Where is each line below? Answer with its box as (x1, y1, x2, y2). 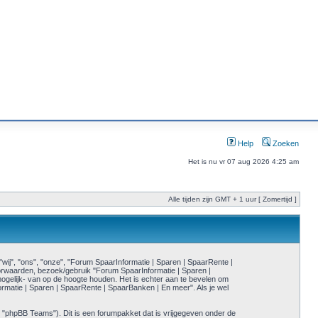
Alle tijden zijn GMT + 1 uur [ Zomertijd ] (168, 195, 297, 203)
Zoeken (270, 139, 299, 148)
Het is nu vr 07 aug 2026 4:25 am (188, 158, 299, 165)
